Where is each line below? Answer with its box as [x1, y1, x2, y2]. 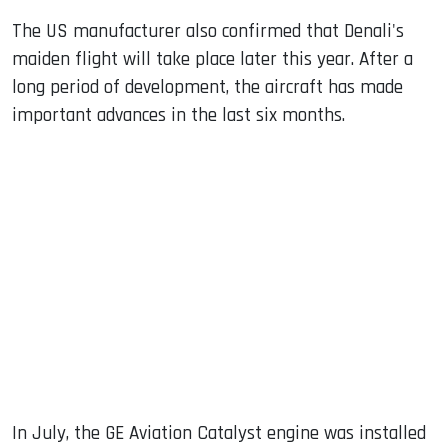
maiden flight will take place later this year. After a [12, 46, 413, 72]
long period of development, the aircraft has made [12, 74, 403, 100]
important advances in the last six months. [12, 102, 345, 128]
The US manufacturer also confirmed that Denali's [12, 18, 404, 44]
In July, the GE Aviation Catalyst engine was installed [12, 420, 426, 446]
